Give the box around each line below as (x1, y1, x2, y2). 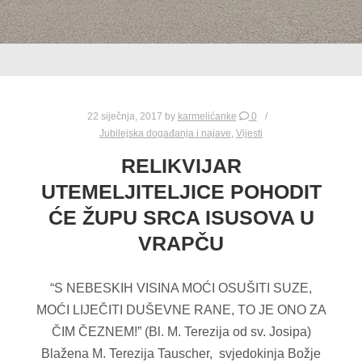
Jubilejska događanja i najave (99, 128, 231, 139)
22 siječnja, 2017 (86, 111, 162, 122)
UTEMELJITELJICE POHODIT (40, 179, 322, 203)
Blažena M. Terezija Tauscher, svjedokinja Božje (41, 346, 321, 360)
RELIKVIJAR (120, 154, 242, 177)
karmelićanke (177, 111, 237, 122)
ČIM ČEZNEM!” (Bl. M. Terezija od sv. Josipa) (51, 324, 311, 339)
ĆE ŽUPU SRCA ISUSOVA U (48, 205, 314, 229)
